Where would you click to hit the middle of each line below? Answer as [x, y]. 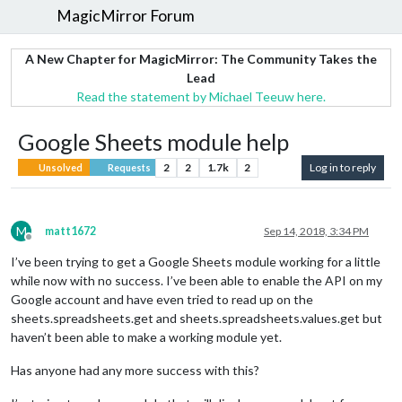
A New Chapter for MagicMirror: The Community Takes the [201, 58]
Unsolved [60, 167]
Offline [45, 243]
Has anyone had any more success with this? [135, 370]
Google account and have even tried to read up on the [162, 299]
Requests [128, 167]
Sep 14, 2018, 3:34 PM [316, 231]
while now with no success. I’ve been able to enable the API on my [197, 280]
